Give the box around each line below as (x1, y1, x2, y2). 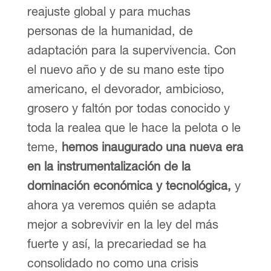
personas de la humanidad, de (27, 23, 193, 38)
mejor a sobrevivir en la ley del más (27, 217, 218, 231)
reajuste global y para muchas (27, 4, 191, 18)
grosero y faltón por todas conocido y (27, 100, 230, 115)
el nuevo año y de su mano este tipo (27, 62, 224, 76)
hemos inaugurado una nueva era (57, 139, 243, 154)
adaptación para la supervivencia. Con (27, 42, 236, 57)
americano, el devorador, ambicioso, (27, 81, 224, 96)
